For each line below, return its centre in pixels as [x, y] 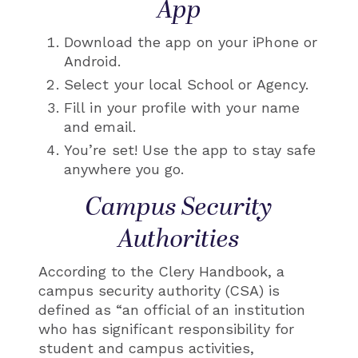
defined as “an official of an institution [172, 309]
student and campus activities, [146, 348]
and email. [100, 126]
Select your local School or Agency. [187, 84]
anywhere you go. [124, 169]
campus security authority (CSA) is [159, 290]
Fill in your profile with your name [182, 107]
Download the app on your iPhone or [191, 42]
